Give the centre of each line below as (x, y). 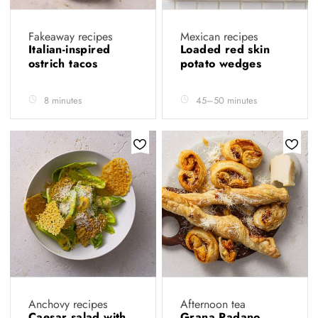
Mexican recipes (219, 37)
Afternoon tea (213, 304)
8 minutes (63, 100)
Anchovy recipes (68, 304)
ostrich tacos (65, 64)
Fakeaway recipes (70, 37)
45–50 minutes (226, 100)
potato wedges (223, 64)
